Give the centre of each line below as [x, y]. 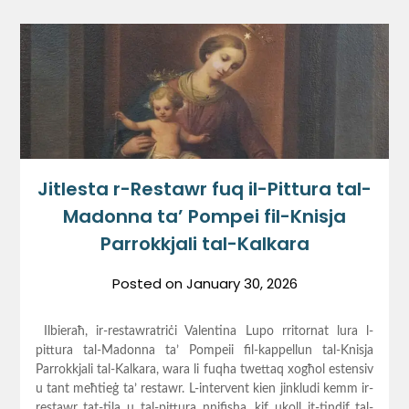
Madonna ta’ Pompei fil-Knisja [204, 217]
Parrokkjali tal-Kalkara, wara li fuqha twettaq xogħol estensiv [204, 370]
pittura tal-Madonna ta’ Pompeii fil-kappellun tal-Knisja [204, 351]
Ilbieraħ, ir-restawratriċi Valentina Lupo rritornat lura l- [204, 332]
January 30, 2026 [241, 284]
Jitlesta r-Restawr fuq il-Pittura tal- [204, 189]
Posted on [149, 284]
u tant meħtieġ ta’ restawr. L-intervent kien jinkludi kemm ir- [204, 389]
